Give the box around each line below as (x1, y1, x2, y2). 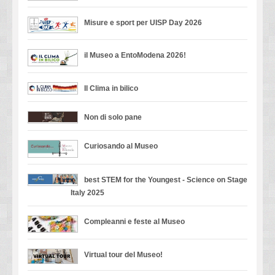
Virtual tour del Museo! (84, 250, 163, 259)
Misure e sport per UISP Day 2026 (84, 18, 202, 28)
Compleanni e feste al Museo (84, 217, 185, 226)
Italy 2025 (71, 188, 104, 197)
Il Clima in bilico (84, 84, 138, 93)
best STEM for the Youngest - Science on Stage (84, 175, 247, 184)
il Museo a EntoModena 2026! (84, 50, 186, 60)
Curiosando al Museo (84, 142, 158, 151)
